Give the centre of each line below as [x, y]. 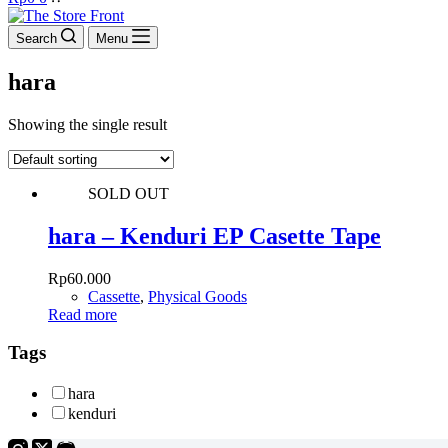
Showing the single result [87, 124]
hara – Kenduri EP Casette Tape [214, 235]
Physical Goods [197, 296]
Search [36, 38]
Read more [82, 314]
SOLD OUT [128, 193]
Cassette [114, 296]
